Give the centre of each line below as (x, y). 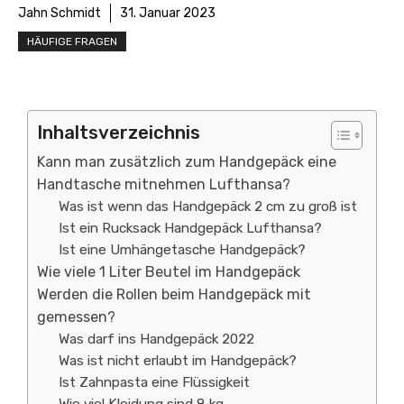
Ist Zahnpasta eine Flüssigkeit (155, 382)
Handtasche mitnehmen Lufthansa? (164, 184)
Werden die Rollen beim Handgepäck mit (174, 294)
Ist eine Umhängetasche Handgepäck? (183, 250)
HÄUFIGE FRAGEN (72, 41)
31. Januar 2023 (168, 13)
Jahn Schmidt (60, 13)
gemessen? (76, 317)
